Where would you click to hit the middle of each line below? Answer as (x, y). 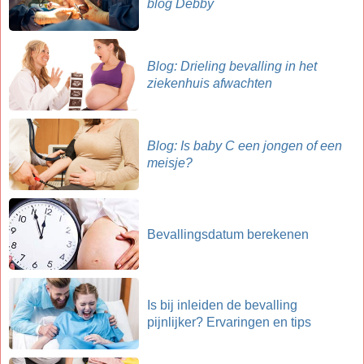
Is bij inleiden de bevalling (222, 305)
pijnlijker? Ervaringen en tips (229, 323)
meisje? (170, 163)
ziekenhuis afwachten (210, 84)
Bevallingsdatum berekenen (228, 234)
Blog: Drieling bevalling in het (232, 67)
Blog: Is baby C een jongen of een (245, 146)
